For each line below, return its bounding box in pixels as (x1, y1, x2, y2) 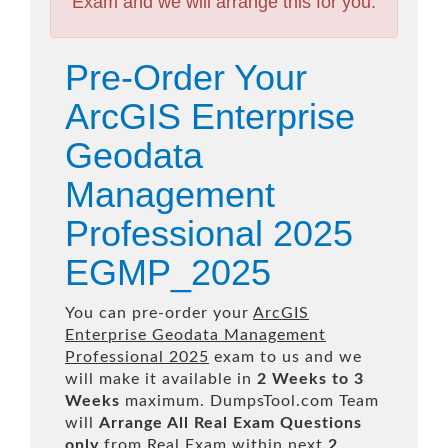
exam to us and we (209, 349, 362, 365)
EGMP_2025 (65, 252, 271, 293)
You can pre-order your (65, 305, 253, 321)
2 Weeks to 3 (257, 371, 364, 387)
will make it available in (65, 371, 257, 387)
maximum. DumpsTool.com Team (120, 393, 379, 409)
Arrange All (99, 415, 189, 431)
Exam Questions (233, 415, 362, 431)
